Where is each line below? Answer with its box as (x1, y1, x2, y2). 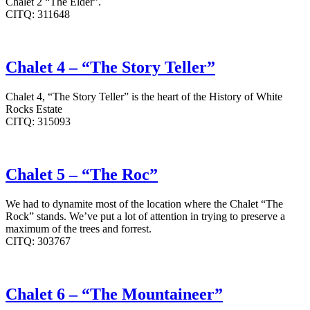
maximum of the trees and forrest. (6, 222, 152, 235)
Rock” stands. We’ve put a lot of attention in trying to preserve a (6, 210, 285, 222)
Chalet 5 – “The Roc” (6, 165, 158, 184)
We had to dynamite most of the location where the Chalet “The (6, 197, 283, 210)
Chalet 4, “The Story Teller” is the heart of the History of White (6, 91, 282, 103)
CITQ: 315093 (6, 116, 71, 128)
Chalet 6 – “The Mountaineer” (6, 284, 223, 303)
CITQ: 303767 (6, 235, 71, 247)
